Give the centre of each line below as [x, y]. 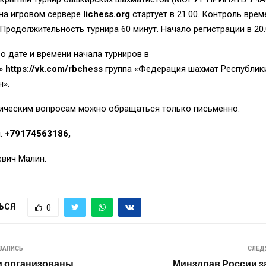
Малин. [32, 159]
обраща [125, 109]
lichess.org [107, 15]
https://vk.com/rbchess [54, 69]
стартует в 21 [159, 15]
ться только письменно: [192, 109]
